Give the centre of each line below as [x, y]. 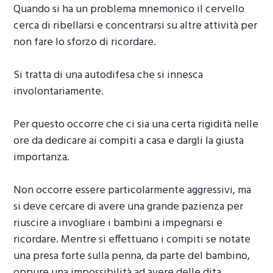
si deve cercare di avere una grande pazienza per [129, 207]
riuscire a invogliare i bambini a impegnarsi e [118, 224]
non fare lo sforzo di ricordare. [85, 43]
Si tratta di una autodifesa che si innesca [108, 76]
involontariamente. [59, 92]
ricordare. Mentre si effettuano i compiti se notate [132, 240]
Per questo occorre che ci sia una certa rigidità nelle [136, 125]
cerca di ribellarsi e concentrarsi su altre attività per [136, 26]
